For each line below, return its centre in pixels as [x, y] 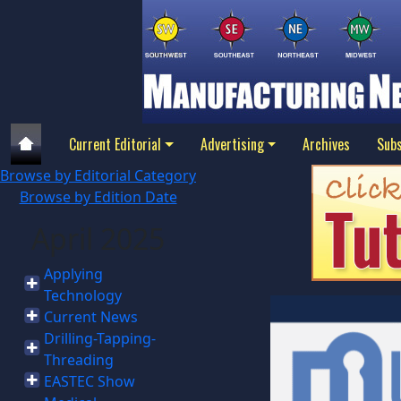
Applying [73, 274]
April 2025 [98, 239]
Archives [327, 144]
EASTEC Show [89, 381]
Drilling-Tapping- [99, 338]
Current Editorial [115, 144]
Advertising [232, 144]
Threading [78, 360]
